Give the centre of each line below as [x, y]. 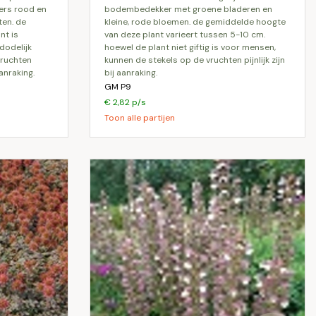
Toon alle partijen [140, 118]
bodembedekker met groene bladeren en [188, 9]
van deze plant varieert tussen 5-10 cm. [185, 35]
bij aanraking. [131, 73]
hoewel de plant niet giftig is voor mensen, [190, 47]
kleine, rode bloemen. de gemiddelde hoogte [195, 22]
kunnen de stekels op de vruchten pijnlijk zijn [195, 60]
